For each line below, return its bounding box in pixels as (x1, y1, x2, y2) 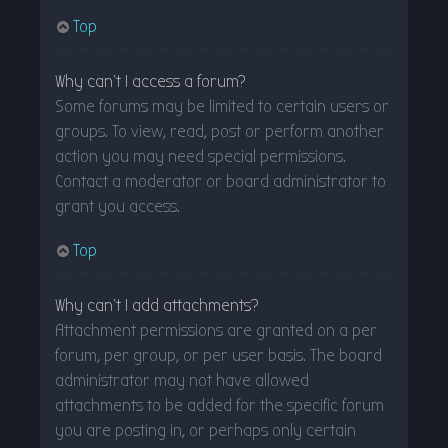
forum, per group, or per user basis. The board (55, 344, 382, 366)
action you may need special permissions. (55, 145, 346, 167)
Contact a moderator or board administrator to (55, 170, 386, 192)
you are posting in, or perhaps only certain (55, 419, 356, 441)
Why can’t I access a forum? (55, 70, 246, 92)
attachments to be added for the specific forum (55, 394, 384, 416)
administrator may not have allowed (55, 369, 309, 391)
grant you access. (55, 195, 180, 217)
